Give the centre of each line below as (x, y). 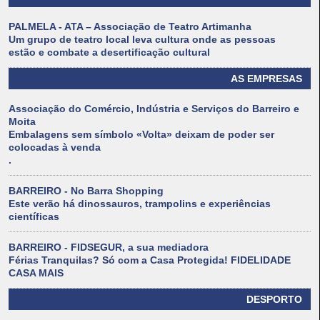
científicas (34, 217)
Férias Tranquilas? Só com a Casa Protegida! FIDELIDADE (150, 260)
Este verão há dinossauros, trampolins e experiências (140, 204)
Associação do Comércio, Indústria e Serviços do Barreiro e (154, 109)
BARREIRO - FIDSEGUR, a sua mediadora (109, 247)
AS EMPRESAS (266, 79)
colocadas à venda (55, 147)
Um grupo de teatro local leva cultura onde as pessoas (142, 40)
